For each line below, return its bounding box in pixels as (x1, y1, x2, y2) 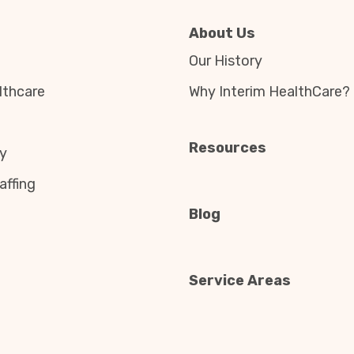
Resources (189, 139, 266, 156)
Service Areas (189, 272, 291, 289)
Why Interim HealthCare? (189, 83, 350, 100)
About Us (189, 24, 255, 42)
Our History (189, 52, 262, 70)
